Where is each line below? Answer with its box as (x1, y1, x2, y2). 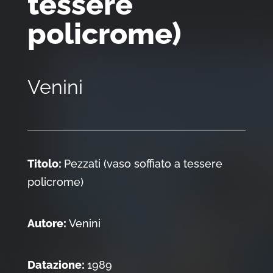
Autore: (27, 217, 69, 230)
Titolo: (27, 157, 64, 171)
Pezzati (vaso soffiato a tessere (63, 157, 222, 171)
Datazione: (27, 258, 87, 272)
